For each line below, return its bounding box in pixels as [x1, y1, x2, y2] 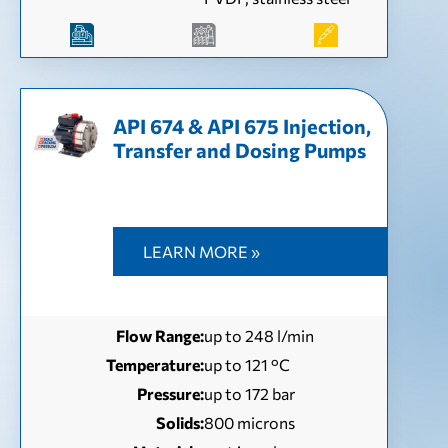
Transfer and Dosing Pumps [112, 138, 366, 162]
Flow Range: [116, 326, 204, 345]
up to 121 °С [204, 355, 290, 374]
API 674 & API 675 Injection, [112, 114, 371, 138]
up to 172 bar [204, 384, 295, 403]
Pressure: [137, 384, 204, 403]
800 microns [204, 413, 295, 432]
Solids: [156, 413, 204, 432]
